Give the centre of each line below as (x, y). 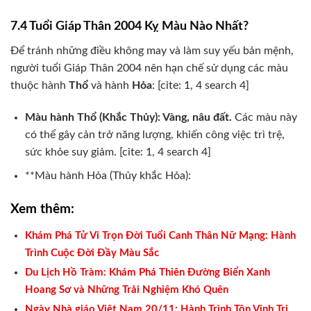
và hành (110, 85)
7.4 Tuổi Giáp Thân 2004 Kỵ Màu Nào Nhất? (129, 26)
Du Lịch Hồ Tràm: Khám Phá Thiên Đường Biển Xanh (147, 272)
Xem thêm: (42, 209)
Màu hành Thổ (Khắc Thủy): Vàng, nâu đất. (128, 117)
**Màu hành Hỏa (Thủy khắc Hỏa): (108, 176)
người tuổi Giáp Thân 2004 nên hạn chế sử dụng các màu (149, 68)
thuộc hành (40, 85)
